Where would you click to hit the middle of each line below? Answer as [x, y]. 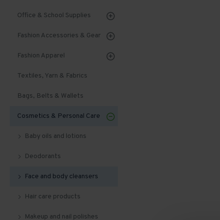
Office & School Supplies [54, 15]
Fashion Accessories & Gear [59, 36]
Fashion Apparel [41, 56]
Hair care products [53, 197]
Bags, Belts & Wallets [50, 96]
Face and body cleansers [61, 177]
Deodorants [43, 156]
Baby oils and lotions [55, 136]
